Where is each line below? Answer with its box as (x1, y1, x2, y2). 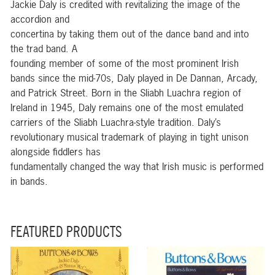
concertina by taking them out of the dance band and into (10, 27, 249, 41)
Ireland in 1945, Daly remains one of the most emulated (10, 101, 243, 114)
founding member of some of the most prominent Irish (10, 56, 239, 70)
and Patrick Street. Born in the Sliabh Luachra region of (10, 86, 241, 99)
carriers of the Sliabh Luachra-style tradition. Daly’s (10, 115, 221, 129)
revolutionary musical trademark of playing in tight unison (10, 130, 249, 144)
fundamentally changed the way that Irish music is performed (10, 160, 263, 173)
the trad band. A (10, 42, 77, 55)
